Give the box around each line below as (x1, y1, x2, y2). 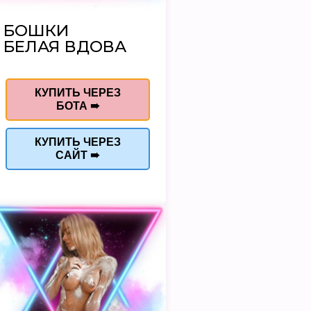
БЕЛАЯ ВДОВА (3, 37, 126, 56)
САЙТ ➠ (56, 149, 100, 161)
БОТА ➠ (56, 100, 99, 112)
